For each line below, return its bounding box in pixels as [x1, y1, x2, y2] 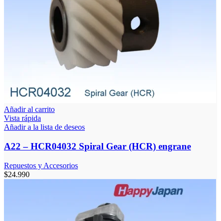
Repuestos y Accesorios [4, 161, 78, 170]
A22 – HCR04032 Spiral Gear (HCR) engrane [4, 141, 191, 152]
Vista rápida [4, 114, 41, 123]
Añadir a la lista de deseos [4, 123, 85, 132]
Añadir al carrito [4, 105, 55, 114]
